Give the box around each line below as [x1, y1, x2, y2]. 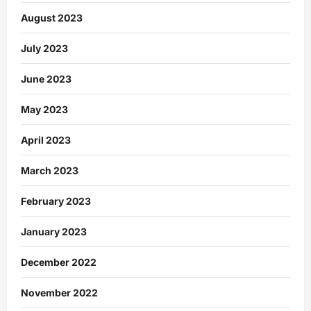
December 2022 [21, 255, 96, 268]
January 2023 [21, 225, 87, 237]
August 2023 [21, 11, 83, 24]
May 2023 [21, 103, 68, 115]
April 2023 [21, 133, 71, 146]
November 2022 [21, 286, 98, 299]
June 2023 [21, 72, 72, 85]
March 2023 [21, 164, 78, 176]
